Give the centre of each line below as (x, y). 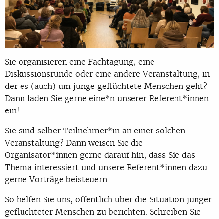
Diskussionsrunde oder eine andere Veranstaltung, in (107, 74)
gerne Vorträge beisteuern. (57, 179)
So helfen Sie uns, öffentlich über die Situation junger (108, 199)
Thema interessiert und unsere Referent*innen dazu (106, 167)
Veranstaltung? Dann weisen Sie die (74, 142)
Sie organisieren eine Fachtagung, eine (80, 61)
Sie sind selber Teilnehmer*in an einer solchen (95, 130)
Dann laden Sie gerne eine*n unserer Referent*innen (107, 98)
